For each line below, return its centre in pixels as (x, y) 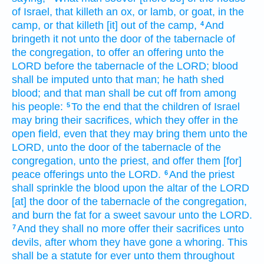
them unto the (215, 134)
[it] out (121, 26)
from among (208, 93)
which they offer (172, 121)
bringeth (31, 39)
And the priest (202, 175)
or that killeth (74, 26)
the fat (71, 215)
